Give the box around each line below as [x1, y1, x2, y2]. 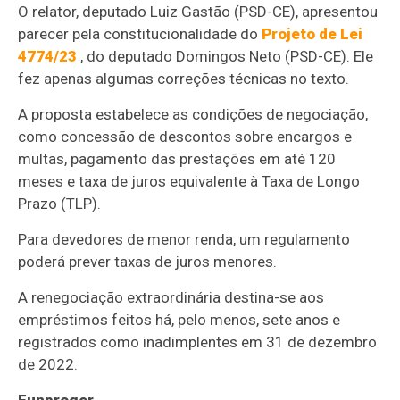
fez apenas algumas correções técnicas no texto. [18, 69, 350, 87]
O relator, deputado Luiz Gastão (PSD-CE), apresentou [18, 2, 379, 21]
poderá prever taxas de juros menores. [18, 252, 278, 271]
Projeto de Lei [262, 24, 363, 43]
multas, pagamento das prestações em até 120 [18, 149, 337, 168]
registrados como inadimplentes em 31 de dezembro [18, 332, 378, 351]
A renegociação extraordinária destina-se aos [18, 287, 325, 306]
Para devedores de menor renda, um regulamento [18, 229, 351, 248]
